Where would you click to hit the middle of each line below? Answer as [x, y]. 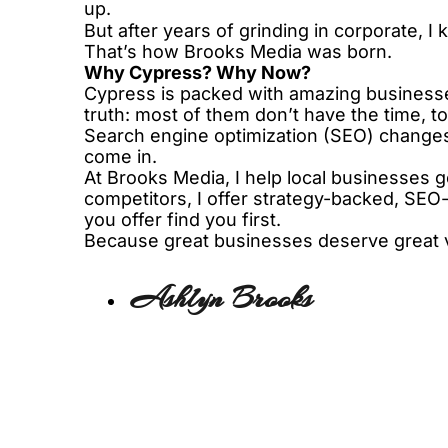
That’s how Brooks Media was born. [238, 51]
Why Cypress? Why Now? [197, 72]
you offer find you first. [182, 219]
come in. [120, 156]
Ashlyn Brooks [221, 298]
